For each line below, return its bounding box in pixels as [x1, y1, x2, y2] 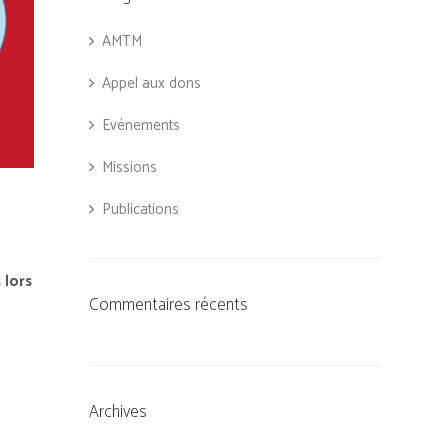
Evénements [101, 113, 180, 138]
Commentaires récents [88, 291, 248, 319]
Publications [101, 197, 179, 222]
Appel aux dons [101, 71, 201, 96]
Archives [88, 398, 147, 426]
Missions [101, 155, 157, 180]
